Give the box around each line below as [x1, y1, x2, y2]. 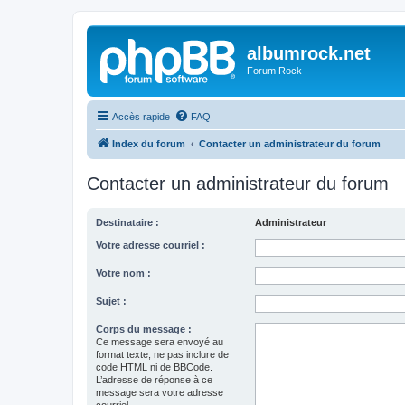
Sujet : [96, 295, 127, 306]
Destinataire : [96, 216, 159, 228]
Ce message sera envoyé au [96, 335, 223, 347]
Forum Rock [247, 65, 302, 76]
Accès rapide [112, 110, 170, 122]
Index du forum [112, 137, 185, 149]
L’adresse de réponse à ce [96, 373, 212, 385]
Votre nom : [96, 267, 151, 278]
